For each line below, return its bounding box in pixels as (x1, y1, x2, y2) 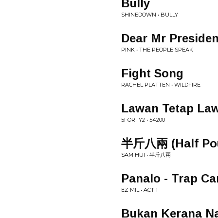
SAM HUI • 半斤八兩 (121, 151, 171, 158)
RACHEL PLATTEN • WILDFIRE (121, 81, 200, 88)
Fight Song (121, 67, 183, 80)
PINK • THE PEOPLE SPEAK (121, 46, 193, 53)
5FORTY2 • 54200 (121, 116, 165, 123)
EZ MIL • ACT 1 (121, 186, 158, 193)
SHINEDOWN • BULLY (121, 11, 178, 18)
